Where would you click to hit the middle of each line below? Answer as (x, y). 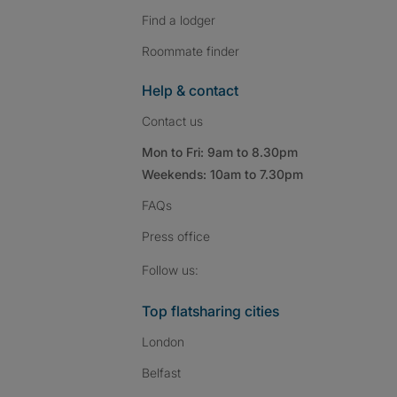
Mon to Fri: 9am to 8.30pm (220, 152)
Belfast (161, 373)
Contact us (172, 121)
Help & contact (190, 90)
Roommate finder (191, 51)
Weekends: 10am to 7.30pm (222, 174)
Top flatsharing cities (210, 311)
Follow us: (170, 269)
